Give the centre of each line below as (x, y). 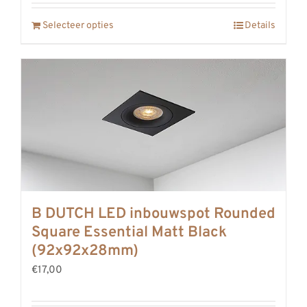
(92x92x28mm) (85, 251)
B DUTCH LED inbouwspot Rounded (153, 214)
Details (260, 25)
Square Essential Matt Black (129, 232)
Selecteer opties (78, 25)
